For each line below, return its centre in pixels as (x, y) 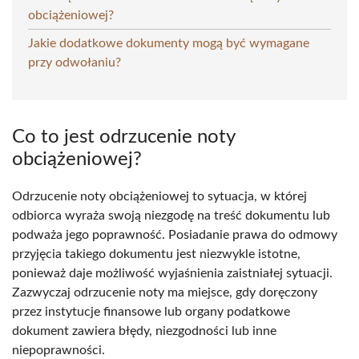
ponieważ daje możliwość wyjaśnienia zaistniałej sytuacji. (172, 273)
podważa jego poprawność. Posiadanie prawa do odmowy (175, 234)
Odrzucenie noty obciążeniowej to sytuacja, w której (159, 196)
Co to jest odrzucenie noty (123, 137)
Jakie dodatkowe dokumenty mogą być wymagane (169, 43)
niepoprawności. (58, 350)
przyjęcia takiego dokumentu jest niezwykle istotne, (156, 254)
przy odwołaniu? (75, 62)
